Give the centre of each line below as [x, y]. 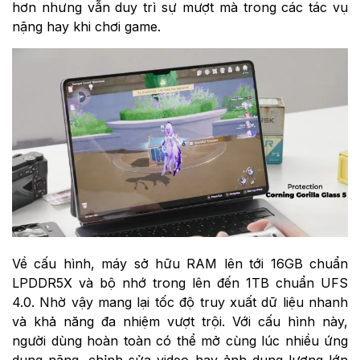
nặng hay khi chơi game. [86, 27]
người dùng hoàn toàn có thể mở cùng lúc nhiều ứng [180, 341]
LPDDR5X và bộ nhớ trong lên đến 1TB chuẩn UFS [180, 283]
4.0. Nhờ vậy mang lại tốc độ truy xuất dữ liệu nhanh [180, 303]
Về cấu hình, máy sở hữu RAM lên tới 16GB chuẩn [180, 264]
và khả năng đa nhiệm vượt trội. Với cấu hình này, [180, 322]
